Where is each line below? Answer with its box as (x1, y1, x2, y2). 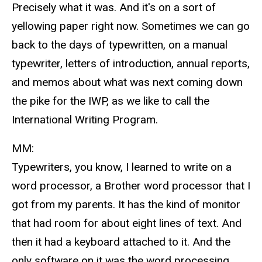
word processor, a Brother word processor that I (12, 178, 250, 192)
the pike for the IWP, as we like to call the (12, 94, 209, 108)
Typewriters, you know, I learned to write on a (12, 160, 232, 174)
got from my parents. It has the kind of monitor (12, 197, 240, 211)
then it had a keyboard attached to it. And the (12, 235, 230, 249)
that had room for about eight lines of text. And (12, 216, 242, 230)
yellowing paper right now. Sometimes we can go (12, 19, 250, 33)
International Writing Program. (12, 112, 158, 126)
